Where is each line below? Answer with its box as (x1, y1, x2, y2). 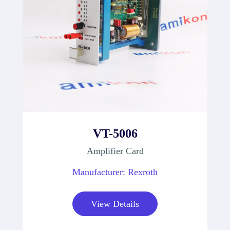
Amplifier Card (86, 145, 144, 156)
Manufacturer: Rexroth (72, 166, 158, 177)
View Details (91, 198, 139, 209)
